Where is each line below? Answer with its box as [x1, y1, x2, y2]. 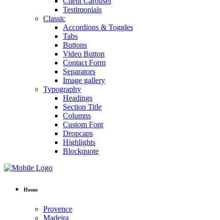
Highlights [63, 138, 95, 146]
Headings [63, 94, 92, 102]
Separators [63, 67, 95, 76]
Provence [43, 204, 72, 213]
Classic [43, 14, 65, 23]
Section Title [63, 103, 102, 111]
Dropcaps [63, 129, 93, 137]
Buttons [63, 41, 87, 49]
